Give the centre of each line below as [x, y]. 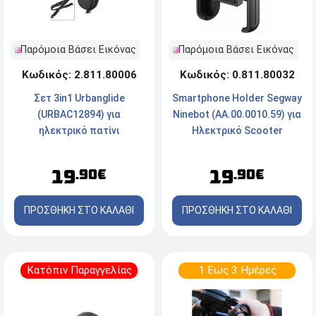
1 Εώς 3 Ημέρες [237, 271]
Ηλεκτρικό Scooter [237, 131]
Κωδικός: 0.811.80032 [237, 75]
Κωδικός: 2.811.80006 [79, 75]
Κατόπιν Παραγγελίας [79, 271]
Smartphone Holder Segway [237, 98]
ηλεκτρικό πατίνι [79, 131]
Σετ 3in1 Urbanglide [79, 98]
